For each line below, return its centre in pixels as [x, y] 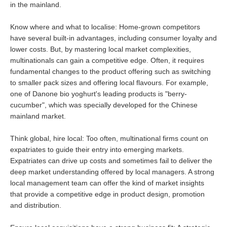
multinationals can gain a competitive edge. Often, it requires [107, 60]
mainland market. [38, 116]
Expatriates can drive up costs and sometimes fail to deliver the [111, 161]
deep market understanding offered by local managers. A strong [112, 172]
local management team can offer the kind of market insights [107, 183]
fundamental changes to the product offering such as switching [110, 71]
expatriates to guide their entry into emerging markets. [97, 149]
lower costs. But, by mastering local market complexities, [101, 49]
